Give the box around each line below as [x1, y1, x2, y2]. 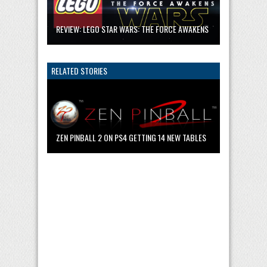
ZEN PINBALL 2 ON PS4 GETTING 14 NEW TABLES [56, 131, 206, 144]
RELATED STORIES [51, 64, 107, 77]
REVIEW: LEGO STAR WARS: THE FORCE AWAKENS [56, 22, 209, 35]
